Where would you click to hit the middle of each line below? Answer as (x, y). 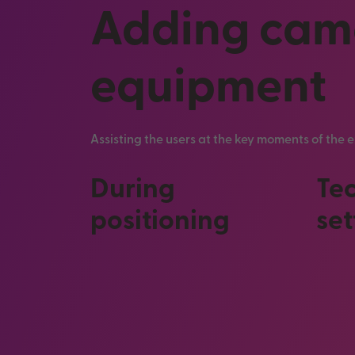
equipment (208, 90)
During (133, 191)
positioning (160, 222)
